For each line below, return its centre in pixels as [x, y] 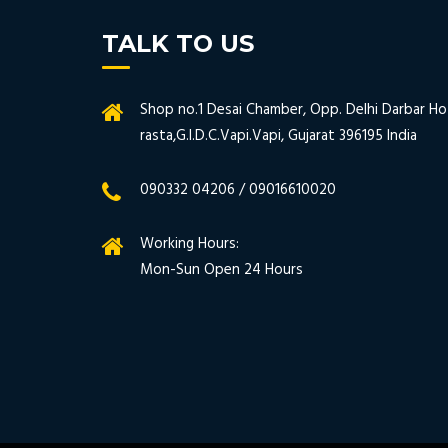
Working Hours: [189, 243]
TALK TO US [178, 43]
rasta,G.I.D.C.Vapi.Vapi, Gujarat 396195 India [278, 135]
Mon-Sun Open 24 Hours [221, 269]
